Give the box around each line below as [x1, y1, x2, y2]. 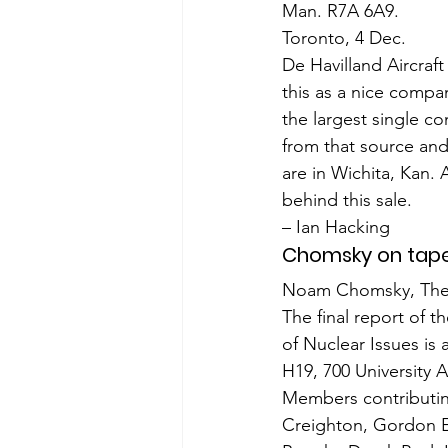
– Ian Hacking [282, 216, 390, 238]
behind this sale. [282, 189, 412, 211]
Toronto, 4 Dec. [282, 27, 406, 49]
